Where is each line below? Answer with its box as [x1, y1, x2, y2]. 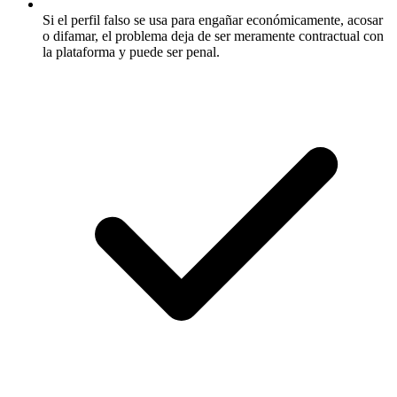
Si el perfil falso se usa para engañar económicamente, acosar [43, 12, 383, 28]
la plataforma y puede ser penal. [43, 44, 220, 60]
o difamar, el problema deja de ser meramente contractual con [43, 28, 384, 44]
